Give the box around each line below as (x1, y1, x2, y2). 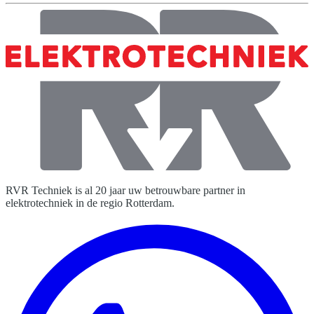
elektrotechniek (6, 197, 73, 210)
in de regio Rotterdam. (76, 197, 175, 210)
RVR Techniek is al (6, 184, 93, 197)
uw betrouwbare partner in (125, 184, 245, 197)
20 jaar (95, 184, 125, 197)
